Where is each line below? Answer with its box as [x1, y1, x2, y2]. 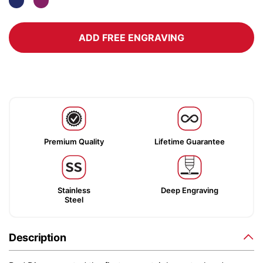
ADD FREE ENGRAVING [79, 32, 184, 43]
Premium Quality [43, 137, 104, 146]
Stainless [57, 186, 90, 195]
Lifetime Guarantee [154, 137, 225, 146]
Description [9, 231, 66, 244]
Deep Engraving [160, 186, 218, 195]
